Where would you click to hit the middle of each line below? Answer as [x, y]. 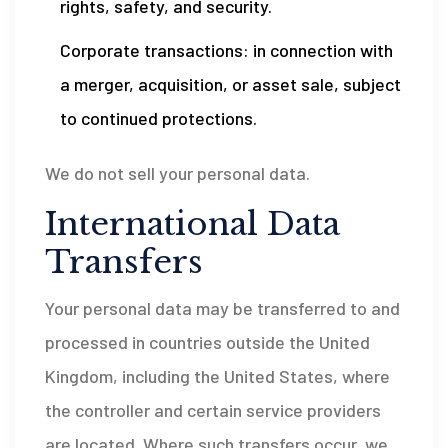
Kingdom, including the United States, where [217, 376]
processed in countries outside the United [207, 342]
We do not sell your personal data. [177, 173]
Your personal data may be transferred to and [222, 308]
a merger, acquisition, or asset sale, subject [230, 84]
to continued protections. [158, 118]
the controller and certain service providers [213, 410]
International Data [192, 224]
